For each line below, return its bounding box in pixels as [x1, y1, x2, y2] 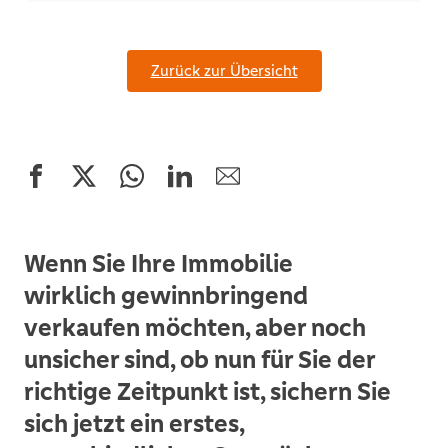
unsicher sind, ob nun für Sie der [24, 344, 375, 375]
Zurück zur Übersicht [150, 61, 298, 80]
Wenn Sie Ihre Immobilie [24, 248, 293, 279]
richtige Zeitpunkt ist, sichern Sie [24, 376, 391, 407]
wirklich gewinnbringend [24, 280, 308, 311]
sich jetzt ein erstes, [24, 408, 244, 439]
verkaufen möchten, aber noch [24, 312, 366, 343]
